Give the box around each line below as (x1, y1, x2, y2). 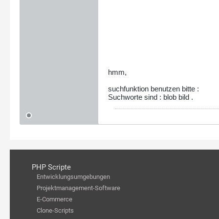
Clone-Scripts (36, 207, 74, 214)
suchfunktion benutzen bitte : (108, 84, 199, 93)
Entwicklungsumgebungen (36, 173, 110, 180)
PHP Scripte (31, 163, 71, 172)
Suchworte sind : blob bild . (108, 92, 193, 101)
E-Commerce (36, 196, 72, 203)
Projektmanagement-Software (36, 184, 120, 192)
